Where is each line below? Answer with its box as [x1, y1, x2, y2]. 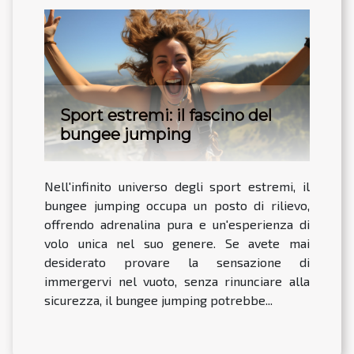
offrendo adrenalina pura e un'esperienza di [44, 216, 310, 232]
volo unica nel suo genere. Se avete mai [44, 235, 310, 250]
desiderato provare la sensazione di [44, 254, 310, 269]
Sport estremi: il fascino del [60, 105, 272, 125]
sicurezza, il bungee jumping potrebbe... [44, 292, 273, 307]
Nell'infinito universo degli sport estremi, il [44, 178, 310, 194]
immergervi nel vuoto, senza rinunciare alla [44, 273, 310, 288]
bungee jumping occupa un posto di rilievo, [44, 197, 310, 213]
